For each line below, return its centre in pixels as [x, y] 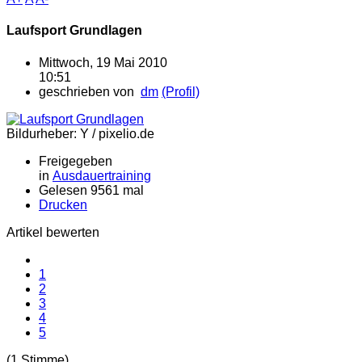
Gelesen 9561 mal [91, 190]
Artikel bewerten [53, 232]
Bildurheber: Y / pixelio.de [80, 133]
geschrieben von [90, 91]
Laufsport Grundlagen [74, 31]
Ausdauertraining [102, 175]
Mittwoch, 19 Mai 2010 [103, 62]
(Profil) [181, 91]
